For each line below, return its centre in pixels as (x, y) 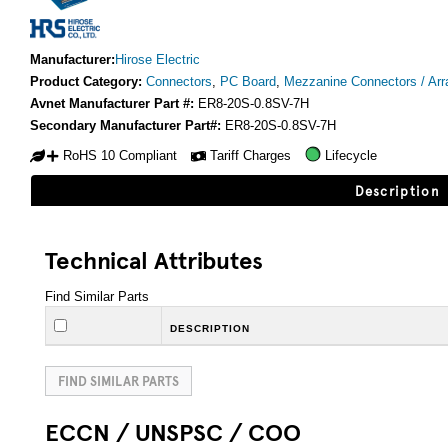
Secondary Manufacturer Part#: (127, 126)
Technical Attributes (154, 259)
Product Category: (88, 82)
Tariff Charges (250, 155)
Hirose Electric (157, 60)
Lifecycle (351, 155)
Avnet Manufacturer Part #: (114, 104)
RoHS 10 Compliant (120, 155)
